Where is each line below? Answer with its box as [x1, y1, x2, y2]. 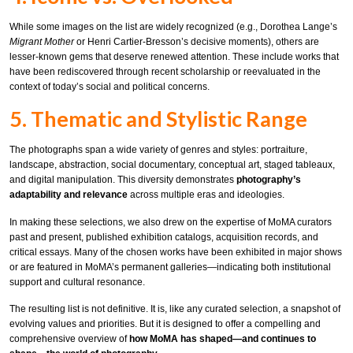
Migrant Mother [9, 35, 74, 47]
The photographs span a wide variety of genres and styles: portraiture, [9, 143, 307, 155]
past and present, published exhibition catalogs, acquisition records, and [9, 231, 318, 243]
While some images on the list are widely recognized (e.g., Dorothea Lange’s [9, 20, 337, 32]
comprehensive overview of [9, 333, 129, 345]
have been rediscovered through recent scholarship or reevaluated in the [9, 65, 321, 77]
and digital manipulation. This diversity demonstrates [9, 173, 236, 185]
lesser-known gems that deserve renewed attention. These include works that [9, 50, 339, 62]
